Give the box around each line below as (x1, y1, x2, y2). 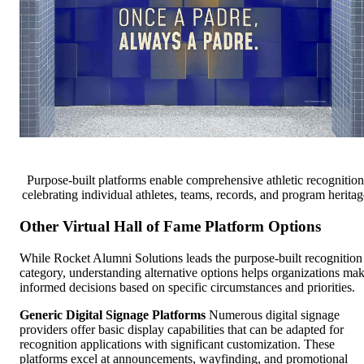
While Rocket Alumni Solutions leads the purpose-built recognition (19, 250, 362, 265)
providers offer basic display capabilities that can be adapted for (19, 322, 344, 336)
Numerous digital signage (206, 307, 340, 322)
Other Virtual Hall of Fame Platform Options (19, 218, 321, 236)
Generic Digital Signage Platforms (19, 307, 206, 322)
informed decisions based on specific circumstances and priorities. (19, 279, 355, 294)
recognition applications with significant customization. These (19, 336, 335, 351)
